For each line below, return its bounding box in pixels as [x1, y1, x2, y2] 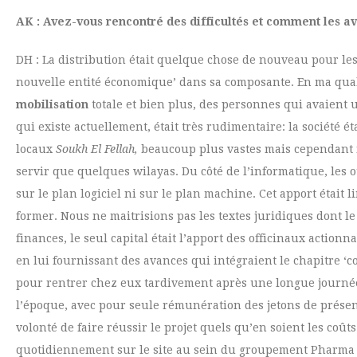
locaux [16, 143, 56, 155]
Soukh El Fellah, [56, 143, 141, 155]
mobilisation [16, 98, 88, 111]
